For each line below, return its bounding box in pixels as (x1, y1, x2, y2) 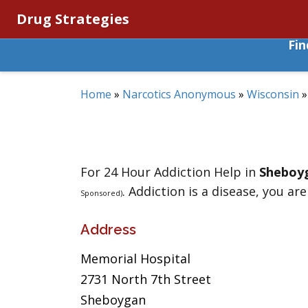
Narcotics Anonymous (122, 87, 236, 102)
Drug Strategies (16, 10, 129, 28)
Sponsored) (80, 188, 122, 198)
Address (80, 221, 136, 238)
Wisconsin (247, 87, 299, 102)
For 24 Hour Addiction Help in (80, 164, 259, 180)
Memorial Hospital (80, 250, 190, 267)
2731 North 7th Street (80, 271, 211, 287)
